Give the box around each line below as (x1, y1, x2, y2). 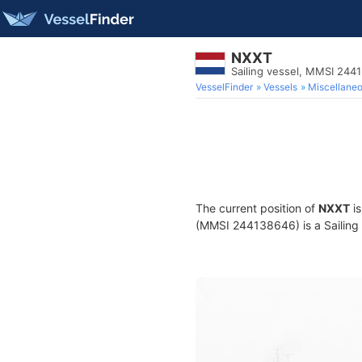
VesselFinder (196, 81, 253, 93)
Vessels (263, 81, 297, 93)
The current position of (196, 201, 318, 215)
